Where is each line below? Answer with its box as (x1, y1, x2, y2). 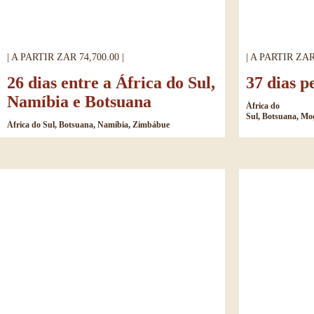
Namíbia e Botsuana (7, 92, 151, 111)
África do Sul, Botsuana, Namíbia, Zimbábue (7, 119, 170, 130)
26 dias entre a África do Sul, (7, 73, 215, 92)
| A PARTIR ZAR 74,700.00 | (7, 51, 124, 62)
